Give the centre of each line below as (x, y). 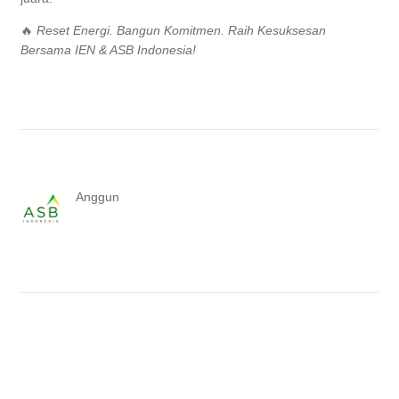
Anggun (98, 196)
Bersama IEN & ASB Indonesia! (108, 49)
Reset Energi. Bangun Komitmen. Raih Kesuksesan (181, 30)
